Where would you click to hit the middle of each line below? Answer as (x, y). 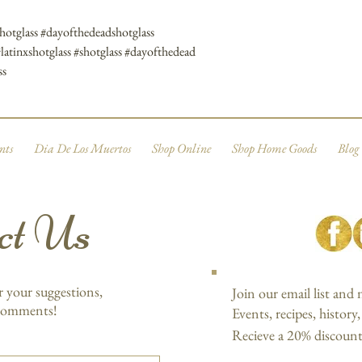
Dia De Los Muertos (82, 149)
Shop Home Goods (274, 149)
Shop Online (181, 149)
